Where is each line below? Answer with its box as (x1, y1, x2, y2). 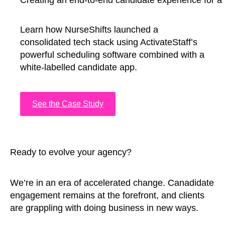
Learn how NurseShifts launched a (20, 25, 158, 35)
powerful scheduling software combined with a (20, 50, 204, 60)
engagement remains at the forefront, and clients (10, 190, 204, 200)
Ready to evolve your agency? (10, 147, 132, 157)
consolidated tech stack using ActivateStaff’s (20, 37, 197, 47)
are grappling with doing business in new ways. (10, 203, 198, 213)
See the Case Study (32, 99, 103, 108)
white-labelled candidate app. (20, 62, 137, 72)
